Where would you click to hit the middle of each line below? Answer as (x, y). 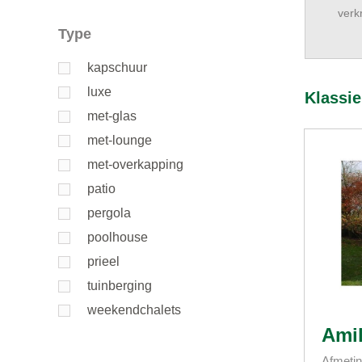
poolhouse (118, 238)
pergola (109, 213)
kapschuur (117, 68)
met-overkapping (135, 165)
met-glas (112, 116)
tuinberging (120, 286)
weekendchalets (134, 310)
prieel (103, 262)
